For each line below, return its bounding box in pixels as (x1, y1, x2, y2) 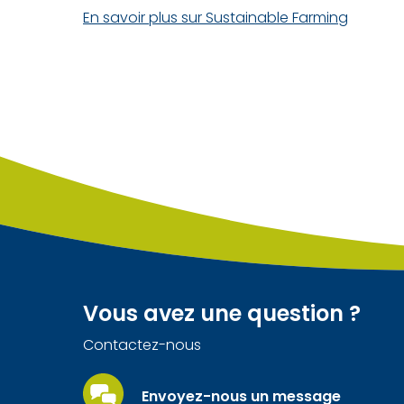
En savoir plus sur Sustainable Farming (83, 7, 348, 28)
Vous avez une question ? (83, 298, 361, 328)
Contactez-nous (83, 335, 201, 355)
